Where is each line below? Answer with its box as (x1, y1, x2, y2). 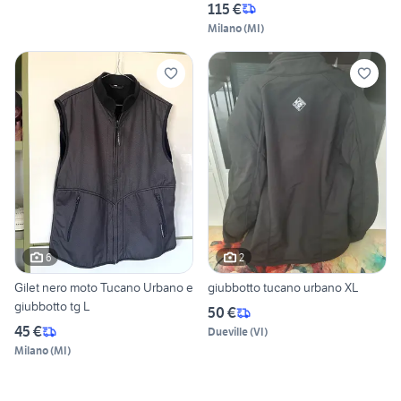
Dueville (208, 325, 248, 339)
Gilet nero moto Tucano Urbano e (14, 279, 193, 296)
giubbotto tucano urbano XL (208, 279, 358, 296)
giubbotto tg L (14, 298, 90, 315)
